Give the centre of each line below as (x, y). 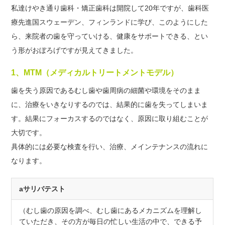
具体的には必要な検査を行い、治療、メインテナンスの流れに (110, 146)
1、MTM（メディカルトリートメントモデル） (95, 72)
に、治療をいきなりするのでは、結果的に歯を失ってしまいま (110, 104)
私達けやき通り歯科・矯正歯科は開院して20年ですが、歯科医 (110, 8)
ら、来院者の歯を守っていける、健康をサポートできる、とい (110, 36)
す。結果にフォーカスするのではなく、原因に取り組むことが (110, 118)
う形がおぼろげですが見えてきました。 (75, 50)
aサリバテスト (42, 189)
